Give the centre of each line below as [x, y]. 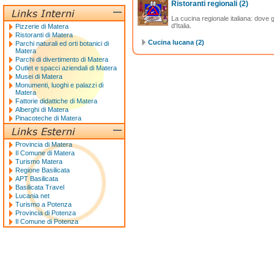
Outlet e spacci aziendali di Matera [66, 68]
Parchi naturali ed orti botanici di [62, 43]
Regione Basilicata [43, 170]
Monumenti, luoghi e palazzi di [59, 85]
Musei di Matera [39, 76]
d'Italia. [181, 26]
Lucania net [32, 196]
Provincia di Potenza [46, 213]
